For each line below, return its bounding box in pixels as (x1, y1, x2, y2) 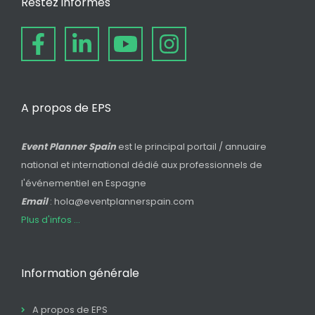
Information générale (21, 264, 139, 281)
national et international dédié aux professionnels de (21, 157, 262, 172)
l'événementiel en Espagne (21, 176, 146, 190)
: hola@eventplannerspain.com (50, 194, 194, 208)
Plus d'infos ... (21, 212, 80, 226)
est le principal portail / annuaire (116, 139, 266, 153)
